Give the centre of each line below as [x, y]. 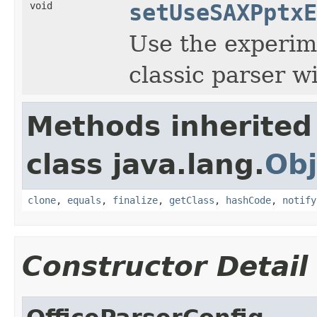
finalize [135, 200]
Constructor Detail [165, 266]
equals [84, 200]
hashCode [248, 200]
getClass [192, 200]
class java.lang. [145, 164]
